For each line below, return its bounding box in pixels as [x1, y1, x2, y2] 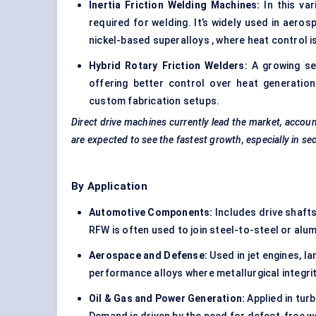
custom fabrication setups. [89, 95, 220, 107]
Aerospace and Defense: [89, 250, 207, 262]
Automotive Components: [89, 207, 213, 219]
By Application [71, 180, 147, 193]
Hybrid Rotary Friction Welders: [89, 60, 248, 72]
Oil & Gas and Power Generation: [89, 293, 245, 305]
